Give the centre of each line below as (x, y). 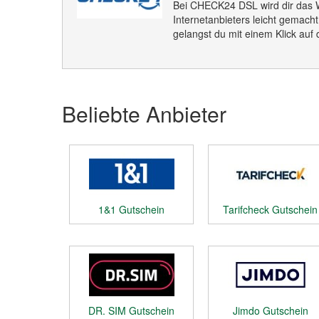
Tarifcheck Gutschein (270, 209)
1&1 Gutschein (131, 209)
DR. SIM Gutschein (131, 310)
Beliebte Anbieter (144, 114)
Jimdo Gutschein (270, 310)
